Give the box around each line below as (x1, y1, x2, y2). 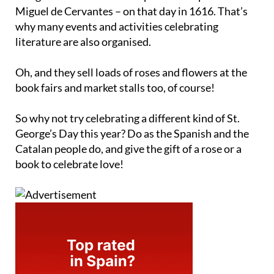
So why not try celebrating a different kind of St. (15, 111, 240, 125)
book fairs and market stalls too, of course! (15, 80, 215, 94)
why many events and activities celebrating (15, 19, 218, 33)
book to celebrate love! (15, 157, 124, 171)
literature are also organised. (15, 34, 151, 48)
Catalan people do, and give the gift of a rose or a (15, 141, 242, 155)
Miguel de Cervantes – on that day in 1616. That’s (15, 4, 248, 18)
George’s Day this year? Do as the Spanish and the (15, 126, 249, 140)
